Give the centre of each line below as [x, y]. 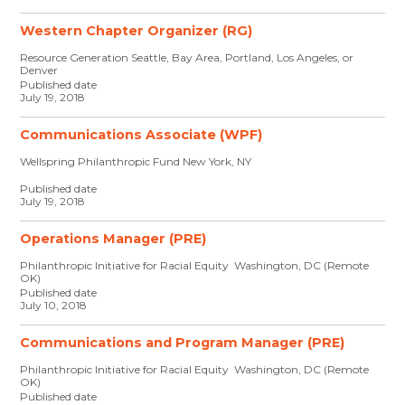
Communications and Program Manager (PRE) [183, 343]
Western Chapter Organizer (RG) [137, 31]
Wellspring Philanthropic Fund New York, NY [136, 161]
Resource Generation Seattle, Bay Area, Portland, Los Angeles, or [187, 57]
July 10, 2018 [54, 305]
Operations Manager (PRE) [113, 239]
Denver [39, 70]
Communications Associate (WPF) [141, 135]
